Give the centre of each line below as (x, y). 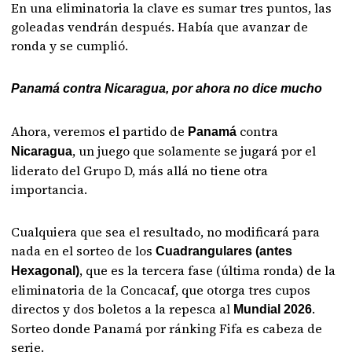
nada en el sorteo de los (84, 251)
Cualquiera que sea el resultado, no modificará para (166, 232)
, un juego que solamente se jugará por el (194, 151)
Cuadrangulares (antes (224, 251)
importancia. (49, 189)
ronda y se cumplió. (70, 46)
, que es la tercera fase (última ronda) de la (208, 270)
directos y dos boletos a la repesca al (123, 309)
